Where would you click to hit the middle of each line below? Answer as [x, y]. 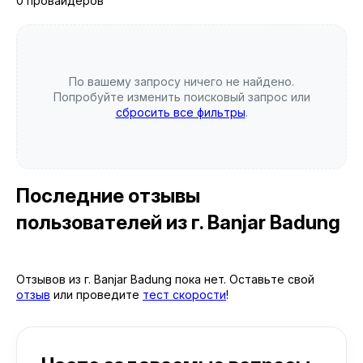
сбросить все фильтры [180, 112]
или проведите [96, 295]
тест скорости [184, 295]
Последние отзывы [108, 196]
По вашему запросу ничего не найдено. [181, 81]
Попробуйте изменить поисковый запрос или [181, 97]
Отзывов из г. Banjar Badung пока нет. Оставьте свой [165, 279]
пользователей [91, 222]
